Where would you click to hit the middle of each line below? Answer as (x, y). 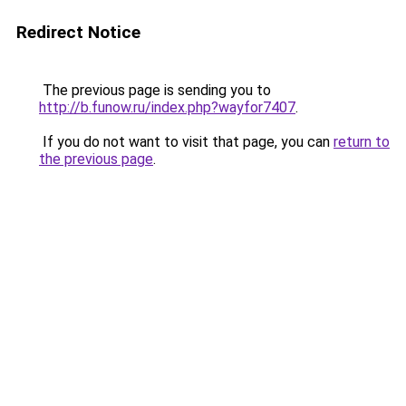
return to (362, 142)
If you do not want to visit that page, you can (186, 142)
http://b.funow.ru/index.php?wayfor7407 (167, 107)
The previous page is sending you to (155, 90)
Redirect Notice (78, 32)
